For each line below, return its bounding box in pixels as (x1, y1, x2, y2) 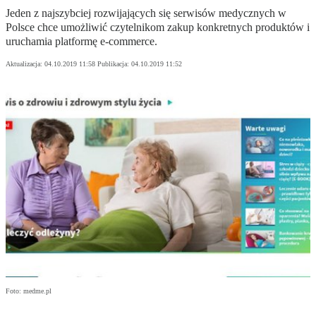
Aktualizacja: (6, 60, 44, 68)
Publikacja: (97, 60, 131, 68)
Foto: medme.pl (6, 287, 51, 296)
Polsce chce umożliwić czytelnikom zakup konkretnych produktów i (6, 21, 310, 34)
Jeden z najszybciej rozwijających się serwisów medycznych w (6, 7, 286, 20)
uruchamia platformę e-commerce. (6, 35, 157, 48)
